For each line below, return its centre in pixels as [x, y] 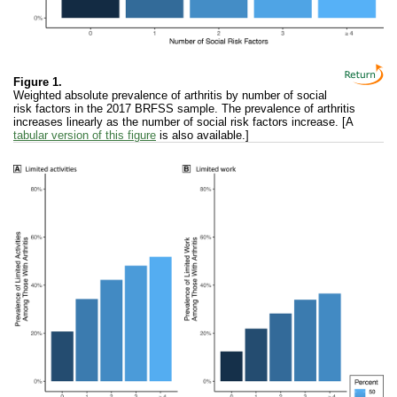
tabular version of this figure [85, 135]
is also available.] [202, 135]
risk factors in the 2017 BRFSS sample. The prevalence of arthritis [184, 108]
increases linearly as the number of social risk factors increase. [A [183, 121]
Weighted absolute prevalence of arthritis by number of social [170, 95]
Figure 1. [38, 82]
